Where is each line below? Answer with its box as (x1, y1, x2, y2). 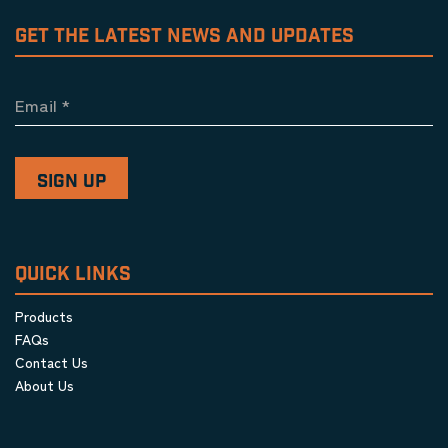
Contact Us (15, 352, 88, 373)
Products (15, 306, 73, 327)
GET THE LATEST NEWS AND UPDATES (15, 24, 354, 50)
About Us (15, 375, 74, 396)
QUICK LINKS (15, 262, 131, 288)
